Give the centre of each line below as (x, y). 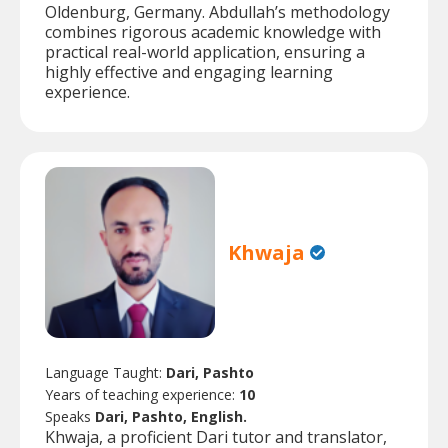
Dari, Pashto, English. (171, 416)
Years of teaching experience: (142, 394)
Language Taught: (105, 372)
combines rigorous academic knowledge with (213, 32)
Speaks (70, 416)
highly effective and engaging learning (189, 72)
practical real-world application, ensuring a (205, 52)
